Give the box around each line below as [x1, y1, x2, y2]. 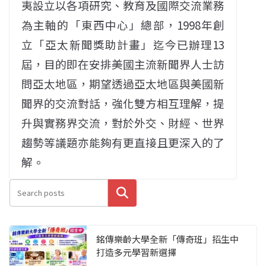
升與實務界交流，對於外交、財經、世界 [21, 115, 225, 131]
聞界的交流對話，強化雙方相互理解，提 [21, 95, 225, 112]
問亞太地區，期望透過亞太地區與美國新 [21, 75, 225, 92]
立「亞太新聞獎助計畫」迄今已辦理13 [21, 36, 225, 53]
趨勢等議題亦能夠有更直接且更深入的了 [21, 134, 225, 151]
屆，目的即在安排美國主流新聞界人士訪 [21, 56, 225, 72]
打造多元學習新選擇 [96, 246, 176, 259]
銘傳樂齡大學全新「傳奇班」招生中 [96, 233, 239, 246]
